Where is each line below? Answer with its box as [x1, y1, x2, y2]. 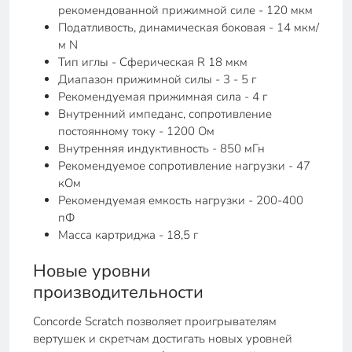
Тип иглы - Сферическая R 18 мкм [58, 54, 247, 70]
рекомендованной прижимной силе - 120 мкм [58, 2, 313, 18]
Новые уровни [33, 259, 151, 283]
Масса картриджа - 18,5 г [58, 227, 198, 243]
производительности [33, 280, 203, 304]
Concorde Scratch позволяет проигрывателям [33, 313, 277, 329]
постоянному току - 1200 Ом [58, 123, 214, 139]
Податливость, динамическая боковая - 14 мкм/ [58, 20, 319, 35]
